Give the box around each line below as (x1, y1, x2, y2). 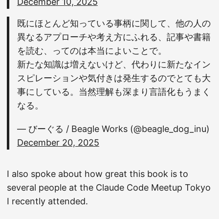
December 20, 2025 (17, 137, 99, 148)
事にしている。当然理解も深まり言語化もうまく (17, 87, 211, 97)
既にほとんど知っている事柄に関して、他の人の (17, 19, 211, 28)
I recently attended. (7, 196, 88, 206)
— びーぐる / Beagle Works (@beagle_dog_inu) (17, 124, 210, 134)
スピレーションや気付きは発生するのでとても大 (17, 73, 211, 83)
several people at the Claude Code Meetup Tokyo (7, 182, 211, 193)
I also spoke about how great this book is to (7, 169, 188, 179)
